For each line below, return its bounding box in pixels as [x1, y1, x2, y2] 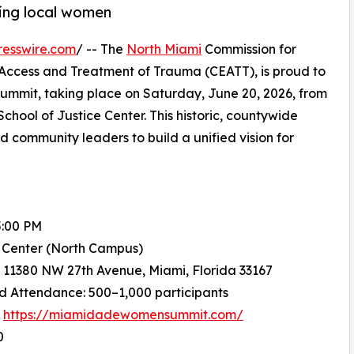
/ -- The [76, 41, 126, 58]
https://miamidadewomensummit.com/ [3, 307, 243, 323]
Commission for [201, 41, 296, 58]
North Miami [126, 41, 201, 58]
